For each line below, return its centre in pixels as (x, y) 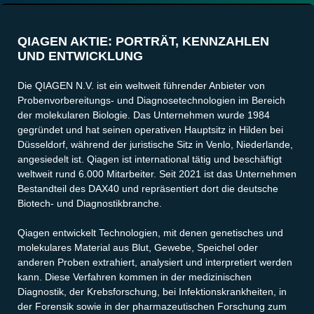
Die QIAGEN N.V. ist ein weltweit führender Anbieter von (141, 85)
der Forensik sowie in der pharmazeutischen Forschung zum (152, 307)
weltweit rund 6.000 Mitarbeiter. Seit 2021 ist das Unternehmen (157, 173)
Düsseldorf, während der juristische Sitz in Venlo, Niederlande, (155, 144)
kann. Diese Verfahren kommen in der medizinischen (135, 277)
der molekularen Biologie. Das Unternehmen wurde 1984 (144, 115)
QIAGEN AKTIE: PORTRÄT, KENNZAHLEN (143, 42)
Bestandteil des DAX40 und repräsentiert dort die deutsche (148, 188)
